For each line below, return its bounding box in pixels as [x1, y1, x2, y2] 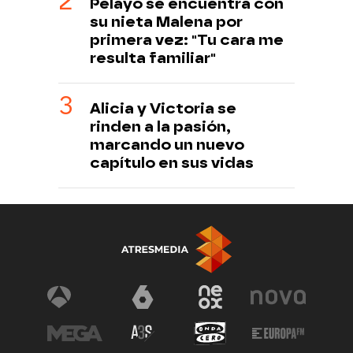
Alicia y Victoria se [90, 99, 236, 118]
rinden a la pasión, [90, 117, 231, 136]
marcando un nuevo [90, 136, 244, 154]
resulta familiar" [90, 49, 216, 68]
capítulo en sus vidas [90, 154, 254, 173]
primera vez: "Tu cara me [90, 31, 284, 50]
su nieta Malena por [90, 13, 243, 32]
